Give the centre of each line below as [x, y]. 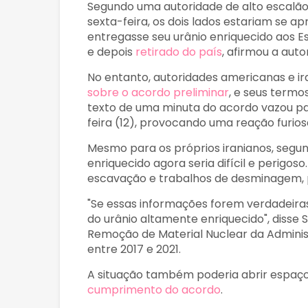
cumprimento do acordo [154, 290]
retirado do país [179, 52]
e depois [111, 52]
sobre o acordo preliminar [158, 93]
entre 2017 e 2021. [134, 250]
